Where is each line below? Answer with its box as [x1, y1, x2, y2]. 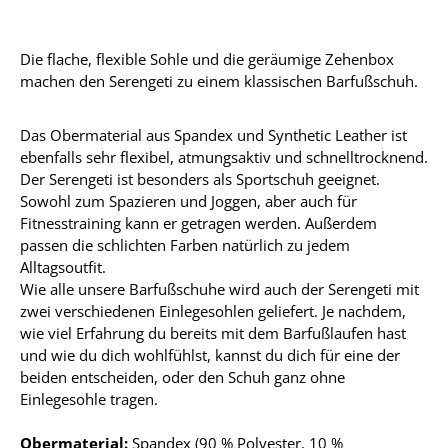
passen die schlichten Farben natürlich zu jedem [20, 235, 350, 255]
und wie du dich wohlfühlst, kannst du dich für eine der [20, 345, 400, 365]
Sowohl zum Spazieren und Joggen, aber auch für [20, 191, 357, 211]
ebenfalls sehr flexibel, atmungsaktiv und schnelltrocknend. [20, 147, 428, 167]
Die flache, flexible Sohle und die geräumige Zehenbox [20, 49, 394, 69]
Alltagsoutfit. [20, 257, 110, 277]
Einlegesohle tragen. [20, 389, 158, 409]
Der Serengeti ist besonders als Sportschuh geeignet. [20, 169, 380, 189]
